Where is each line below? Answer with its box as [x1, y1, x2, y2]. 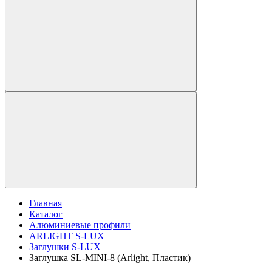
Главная [29, 198, 62, 209]
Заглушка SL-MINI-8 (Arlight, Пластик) [29, 253, 191, 263]
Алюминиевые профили [29, 220, 131, 231]
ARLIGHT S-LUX [29, 231, 104, 242]
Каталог [29, 209, 63, 220]
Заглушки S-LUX [29, 242, 101, 253]
